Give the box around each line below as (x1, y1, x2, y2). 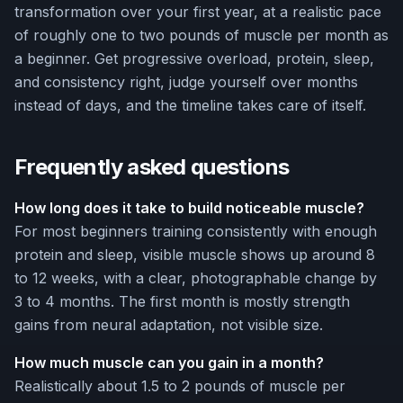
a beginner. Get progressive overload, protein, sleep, (14, 49, 374, 68)
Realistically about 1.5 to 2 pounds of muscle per (14, 377, 345, 396)
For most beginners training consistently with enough (14, 222, 377, 241)
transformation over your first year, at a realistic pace (14, 3, 381, 22)
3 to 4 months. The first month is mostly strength (14, 292, 350, 311)
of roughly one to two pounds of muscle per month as (14, 26, 389, 45)
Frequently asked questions (14, 154, 290, 181)
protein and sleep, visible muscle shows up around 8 (14, 246, 375, 264)
